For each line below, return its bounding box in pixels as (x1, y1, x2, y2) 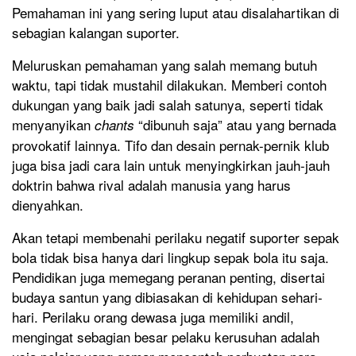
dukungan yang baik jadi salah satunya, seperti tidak (12, 95, 323, 115)
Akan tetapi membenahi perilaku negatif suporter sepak (12, 227, 339, 248)
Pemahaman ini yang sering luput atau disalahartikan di (12, 2, 339, 23)
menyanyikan (12, 114, 95, 135)
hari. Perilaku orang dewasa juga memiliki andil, (12, 307, 294, 327)
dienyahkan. (12, 195, 83, 215)
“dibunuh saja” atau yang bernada (138, 114, 336, 135)
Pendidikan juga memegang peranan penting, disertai (12, 267, 325, 288)
